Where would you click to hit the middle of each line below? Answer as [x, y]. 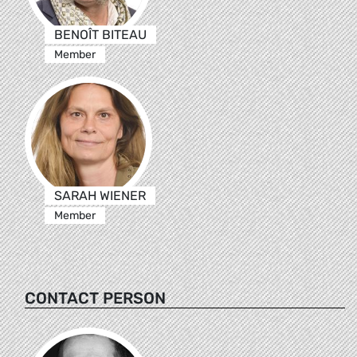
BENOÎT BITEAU [100, 34]
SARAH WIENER [100, 195]
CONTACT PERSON [95, 298]
